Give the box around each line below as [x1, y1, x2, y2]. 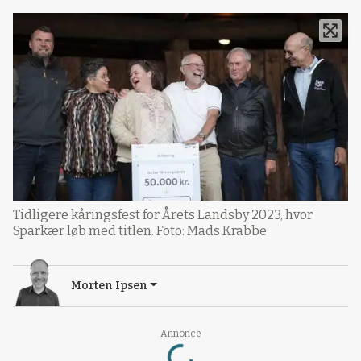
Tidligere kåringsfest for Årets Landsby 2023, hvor [13, 206, 313, 222]
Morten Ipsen [71, 278, 147, 293]
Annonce [160, 327, 201, 339]
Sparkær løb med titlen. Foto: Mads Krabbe [13, 222, 267, 239]
